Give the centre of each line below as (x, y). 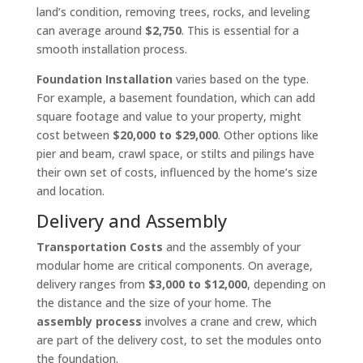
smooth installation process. (111, 49)
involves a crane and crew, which (229, 322)
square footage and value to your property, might (169, 117)
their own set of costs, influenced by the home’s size (177, 173)
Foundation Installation (104, 79)
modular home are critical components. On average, (174, 266)
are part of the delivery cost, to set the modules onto (179, 340)
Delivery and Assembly (131, 221)
